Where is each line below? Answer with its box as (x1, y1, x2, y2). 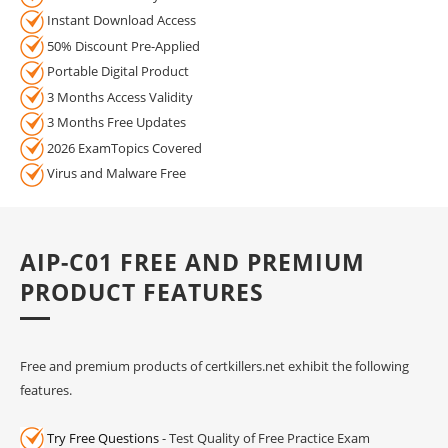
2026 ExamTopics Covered (44, 138, 202, 157)
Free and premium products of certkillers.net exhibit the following (20, 356, 409, 375)
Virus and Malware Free (44, 164, 186, 183)
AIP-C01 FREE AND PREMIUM (20, 245, 365, 278)
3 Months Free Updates (44, 113, 186, 132)
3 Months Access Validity (44, 87, 193, 106)
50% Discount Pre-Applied (44, 36, 200, 55)
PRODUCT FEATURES (20, 275, 264, 308)
